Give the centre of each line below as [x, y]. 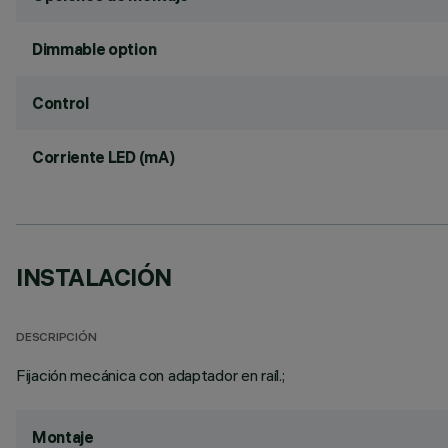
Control [60, 103]
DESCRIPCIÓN [56, 338]
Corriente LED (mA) [103, 157]
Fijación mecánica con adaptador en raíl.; [150, 375]
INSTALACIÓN [94, 277]
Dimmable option [94, 49]
